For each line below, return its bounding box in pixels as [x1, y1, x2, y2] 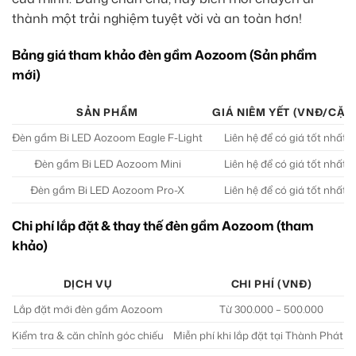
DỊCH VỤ [63, 277, 113, 292]
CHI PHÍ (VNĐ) [230, 277, 312, 292]
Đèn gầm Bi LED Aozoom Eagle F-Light [12, 130, 203, 145]
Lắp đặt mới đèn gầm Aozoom [13, 302, 163, 317]
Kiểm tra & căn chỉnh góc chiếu [12, 328, 164, 343]
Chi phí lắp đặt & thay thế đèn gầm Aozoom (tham [12, 217, 314, 235]
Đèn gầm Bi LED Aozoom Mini [33, 157, 181, 172]
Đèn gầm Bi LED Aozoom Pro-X [30, 183, 184, 198]
